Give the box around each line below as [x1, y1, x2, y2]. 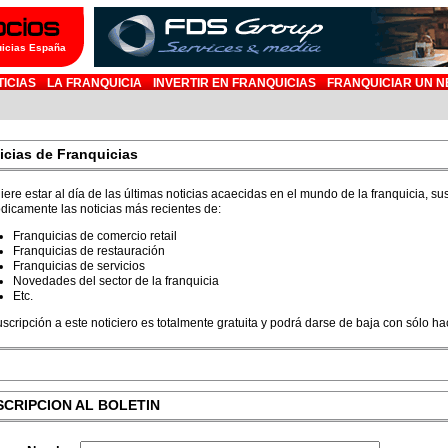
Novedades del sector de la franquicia [13, 274, 219, 288]
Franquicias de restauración [13, 244, 165, 258]
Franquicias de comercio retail [13, 229, 177, 243]
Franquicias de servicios [13, 259, 145, 273]
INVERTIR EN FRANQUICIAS [153, 76, 316, 90]
